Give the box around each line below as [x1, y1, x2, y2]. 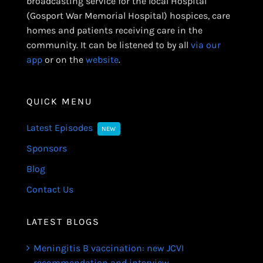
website [85, 54, 119, 66]
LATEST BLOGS [26, 216, 100, 228]
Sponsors [26, 143, 67, 154]
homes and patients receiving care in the [26, 25, 203, 36]
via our [190, 39, 221, 51]
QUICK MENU [26, 96, 92, 107]
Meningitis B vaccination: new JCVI [33, 242, 184, 254]
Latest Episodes [26, 122, 93, 134]
